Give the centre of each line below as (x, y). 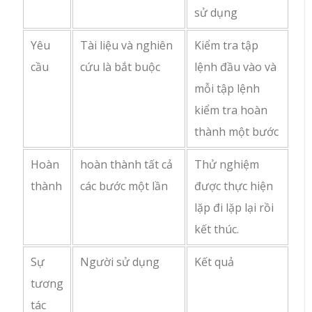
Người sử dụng (120, 262)
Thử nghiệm (227, 165)
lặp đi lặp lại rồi (234, 208)
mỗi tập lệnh (227, 89)
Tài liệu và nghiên (127, 46)
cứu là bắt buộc (120, 67)
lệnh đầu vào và (236, 67)
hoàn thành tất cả (127, 165)
